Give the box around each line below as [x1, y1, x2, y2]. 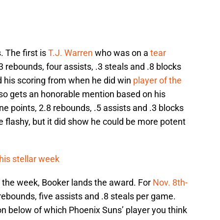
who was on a [93, 48, 150, 58]
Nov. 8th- [153, 177, 188, 188]
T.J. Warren [48, 48, 93, 58]
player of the [133, 75, 182, 86]
